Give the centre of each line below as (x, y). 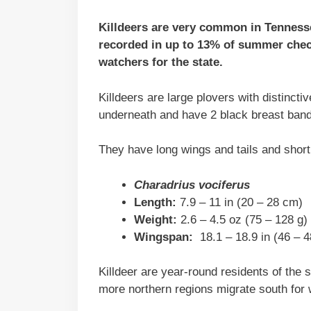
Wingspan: (165, 237)
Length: (155, 202)
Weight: (155, 219)
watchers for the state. (161, 62)
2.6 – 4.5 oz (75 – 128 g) (242, 219)
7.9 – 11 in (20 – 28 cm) (239, 202)
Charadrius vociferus (192, 185)
